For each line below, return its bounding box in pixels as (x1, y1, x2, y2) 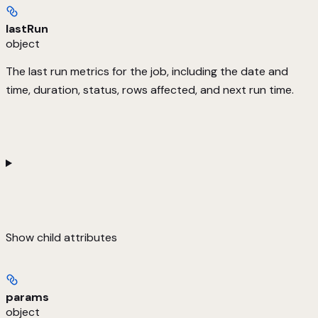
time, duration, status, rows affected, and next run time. (6, 82, 294, 98)
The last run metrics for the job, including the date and (6, 64, 288, 79)
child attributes (37, 230, 117, 246)
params (6, 290, 49, 305)
